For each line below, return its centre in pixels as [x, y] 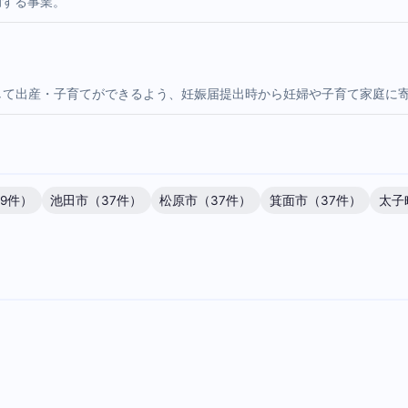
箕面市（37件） [315, 200]
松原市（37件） [206, 200]
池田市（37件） [97, 200]
